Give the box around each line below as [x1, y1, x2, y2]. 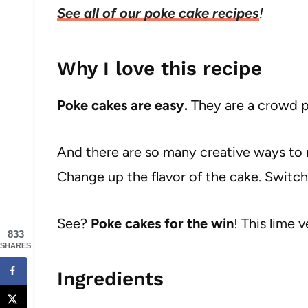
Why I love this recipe [57, 57, 262, 80]
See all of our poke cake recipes [57, 5, 259, 21]
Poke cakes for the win [91, 215, 234, 232]
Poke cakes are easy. [57, 97, 188, 113]
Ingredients [57, 267, 164, 290]
